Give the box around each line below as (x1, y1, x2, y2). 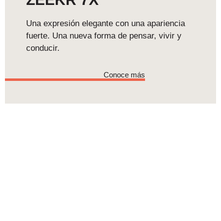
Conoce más (104, 71, 145, 79)
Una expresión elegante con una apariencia (26, 18, 185, 28)
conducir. (26, 43, 60, 53)
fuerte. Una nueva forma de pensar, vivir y (26, 31, 182, 40)
